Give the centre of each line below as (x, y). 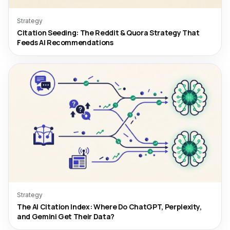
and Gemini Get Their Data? (66, 216)
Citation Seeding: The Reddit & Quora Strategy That (108, 33)
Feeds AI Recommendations (65, 42)
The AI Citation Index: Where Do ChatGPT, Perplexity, (109, 207)
